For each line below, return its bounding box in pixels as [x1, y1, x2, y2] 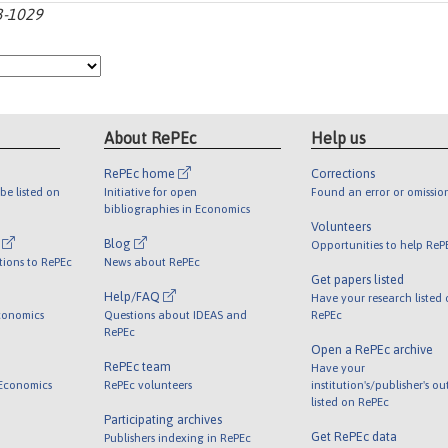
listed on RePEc [310, 394, 389, 408]
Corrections [310, 165, 375, 181]
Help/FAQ [104, 288, 164, 304]
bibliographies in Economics [104, 201, 251, 215]
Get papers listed [310, 271, 404, 287]
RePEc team [104, 358, 172, 374]
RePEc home [104, 165, 179, 181]
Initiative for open [104, 184, 198, 198]
